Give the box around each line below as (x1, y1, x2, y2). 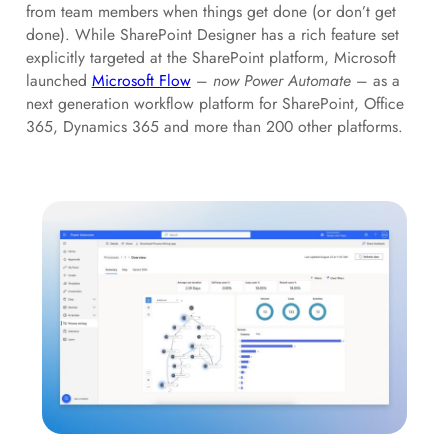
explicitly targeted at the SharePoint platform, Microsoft (25, 46, 396, 70)
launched (25, 69, 92, 93)
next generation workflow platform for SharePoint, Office (25, 92, 404, 116)
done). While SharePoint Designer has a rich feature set (25, 23, 399, 47)
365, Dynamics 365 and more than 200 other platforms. (25, 115, 403, 139)
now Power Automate (212, 69, 351, 93)
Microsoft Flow (91, 69, 191, 93)
